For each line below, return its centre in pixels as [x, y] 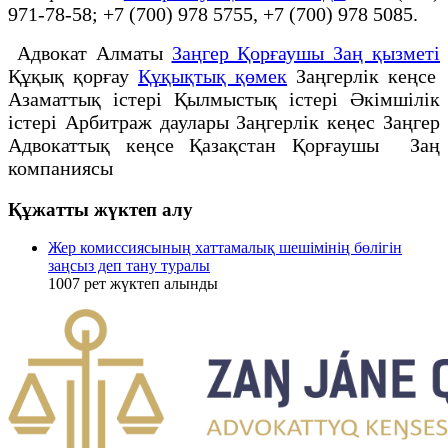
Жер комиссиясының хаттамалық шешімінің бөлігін [225, 248]
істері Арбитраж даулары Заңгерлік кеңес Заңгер [224, 121]
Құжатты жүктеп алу [100, 209]
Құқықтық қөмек [212, 75]
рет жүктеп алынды [149, 284]
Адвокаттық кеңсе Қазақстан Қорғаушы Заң [224, 144]
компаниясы [60, 167]
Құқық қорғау [73, 75]
